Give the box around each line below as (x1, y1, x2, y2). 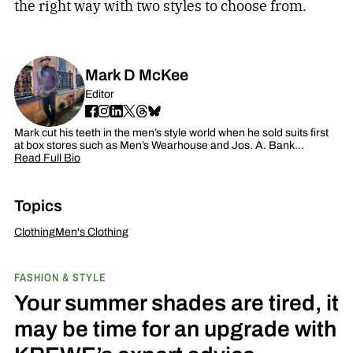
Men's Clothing (54, 223, 128, 240)
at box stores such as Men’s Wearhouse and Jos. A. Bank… (13, 136, 304, 154)
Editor (84, 85, 114, 102)
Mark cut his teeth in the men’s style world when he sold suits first (13, 124, 329, 141)
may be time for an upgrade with (13, 311, 336, 345)
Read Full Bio (13, 149, 80, 166)
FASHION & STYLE (13, 269, 106, 284)
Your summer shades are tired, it (13, 285, 339, 319)
